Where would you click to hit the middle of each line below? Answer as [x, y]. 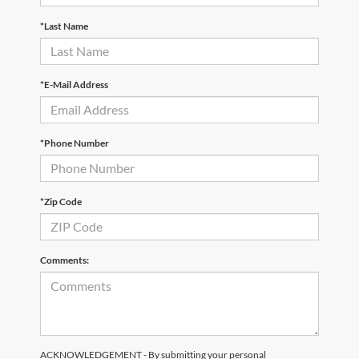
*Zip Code [61, 201]
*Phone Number [75, 143]
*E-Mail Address [74, 84]
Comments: [65, 260]
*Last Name [64, 26]
